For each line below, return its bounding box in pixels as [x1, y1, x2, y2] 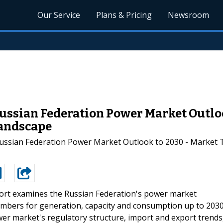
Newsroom [168, 9, 210, 20]
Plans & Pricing [96, 9, 152, 20]
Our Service [37, 9, 81, 20]
